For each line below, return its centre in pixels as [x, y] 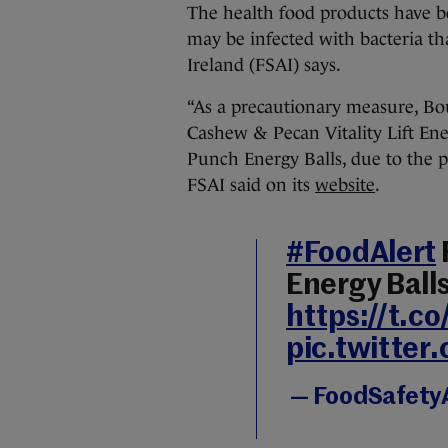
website [345, 185]
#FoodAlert [361, 254]
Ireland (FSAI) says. [264, 65]
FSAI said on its [251, 185]
